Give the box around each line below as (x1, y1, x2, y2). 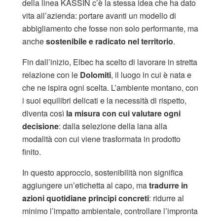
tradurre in (149, 179, 188, 191)
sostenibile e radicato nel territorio (46, 35, 173, 47)
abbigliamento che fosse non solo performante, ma (22, 22, 198, 34)
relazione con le (22, 69, 80, 80)
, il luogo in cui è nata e (111, 69, 191, 80)
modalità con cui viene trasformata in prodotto (22, 133, 181, 145)
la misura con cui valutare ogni (66, 107, 181, 119)
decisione (22, 120, 59, 132)
